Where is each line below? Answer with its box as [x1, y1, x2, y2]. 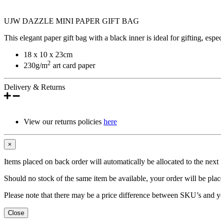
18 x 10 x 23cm [24, 50, 73, 59]
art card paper [51, 61, 95, 70]
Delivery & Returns [4, 83, 65, 92]
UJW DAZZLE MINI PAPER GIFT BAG [4, 16, 139, 25]
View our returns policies [24, 117, 104, 126]
